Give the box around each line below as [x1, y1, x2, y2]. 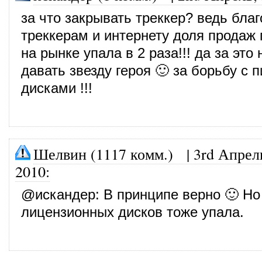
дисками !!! [21, 80, 92, 96]
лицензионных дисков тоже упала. [21, 204, 244, 220]
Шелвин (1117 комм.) [33, 143, 173, 164]
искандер [35, 187, 95, 202]
